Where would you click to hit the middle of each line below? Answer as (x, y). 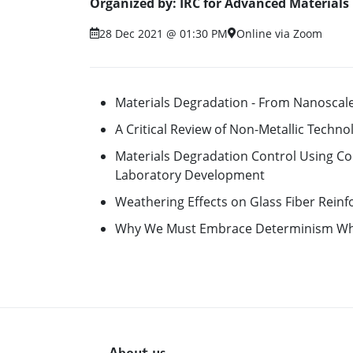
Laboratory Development (190, 175)
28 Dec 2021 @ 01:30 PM (163, 33)
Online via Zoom (279, 33)
